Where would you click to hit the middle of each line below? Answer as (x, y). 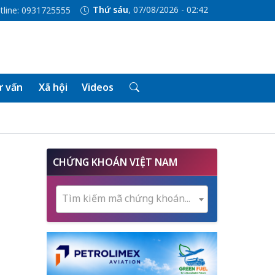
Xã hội (53, 87)
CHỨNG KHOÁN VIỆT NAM (115, 162)
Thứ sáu (110, 10)
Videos (97, 87)
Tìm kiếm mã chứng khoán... (126, 198)
